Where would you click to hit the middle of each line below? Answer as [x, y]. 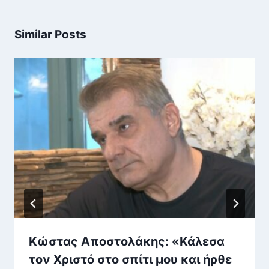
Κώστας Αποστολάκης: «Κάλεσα [127, 241]
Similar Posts [50, 35]
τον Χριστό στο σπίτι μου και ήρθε [130, 259]
